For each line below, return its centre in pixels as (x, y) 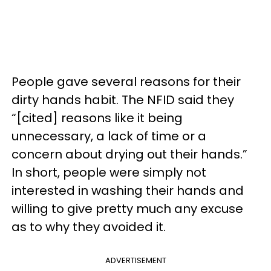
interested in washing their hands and (128, 191)
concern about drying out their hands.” (129, 154)
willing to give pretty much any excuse (127, 209)
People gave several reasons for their (126, 82)
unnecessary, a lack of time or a (109, 136)
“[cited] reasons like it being (97, 118)
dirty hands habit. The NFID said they (123, 100)
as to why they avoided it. (89, 227)
